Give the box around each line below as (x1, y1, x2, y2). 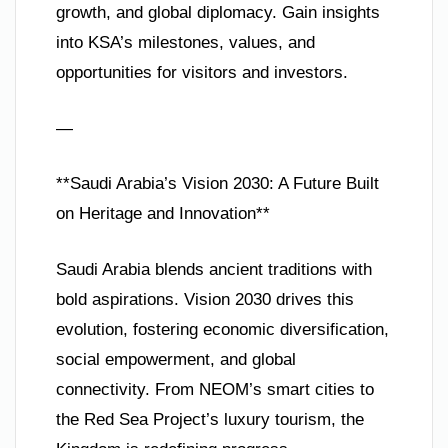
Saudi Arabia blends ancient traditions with (56, 259, 372, 279)
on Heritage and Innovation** (56, 204, 270, 224)
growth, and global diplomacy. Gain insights (56, 3, 380, 23)
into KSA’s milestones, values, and (56, 33, 315, 53)
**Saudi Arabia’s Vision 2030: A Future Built (56, 174, 379, 194)
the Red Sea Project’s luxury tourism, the (56, 409, 364, 429)
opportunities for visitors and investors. (56, 63, 348, 83)
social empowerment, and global (56, 349, 296, 369)
